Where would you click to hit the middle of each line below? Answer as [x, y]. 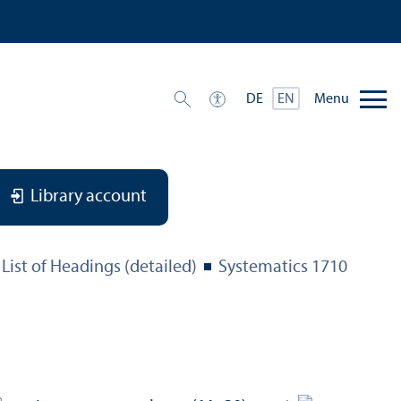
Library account [89, 197]
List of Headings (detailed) [99, 268]
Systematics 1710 [283, 268]
